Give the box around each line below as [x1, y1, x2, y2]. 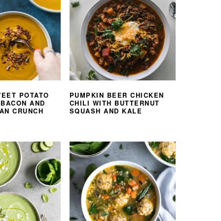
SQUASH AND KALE [69, 106, 143, 116]
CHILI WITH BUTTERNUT [69, 98, 160, 108]
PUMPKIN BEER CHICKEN [69, 90, 164, 100]
